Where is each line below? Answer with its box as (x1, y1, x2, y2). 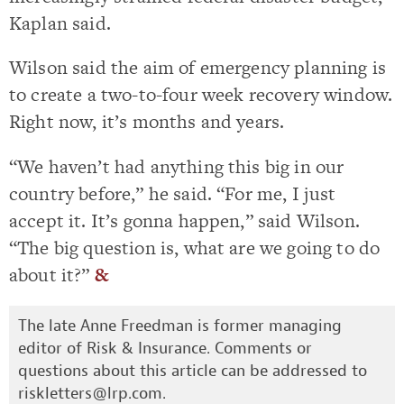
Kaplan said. (9, 10, 111, 36)
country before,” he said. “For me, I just (9, 179, 336, 207)
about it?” (9, 261, 95, 288)
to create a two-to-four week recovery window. (9, 81, 393, 108)
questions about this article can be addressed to (18, 360, 367, 381)
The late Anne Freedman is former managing (18, 315, 342, 336)
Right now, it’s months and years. (9, 108, 285, 135)
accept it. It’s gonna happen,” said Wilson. (9, 207, 360, 234)
